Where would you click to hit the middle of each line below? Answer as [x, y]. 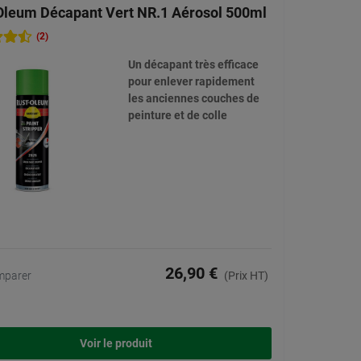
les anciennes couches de [193, 99]
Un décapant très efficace [193, 65]
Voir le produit [116, 344]
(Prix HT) [246, 276]
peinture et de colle [177, 116]
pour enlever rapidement [191, 82]
